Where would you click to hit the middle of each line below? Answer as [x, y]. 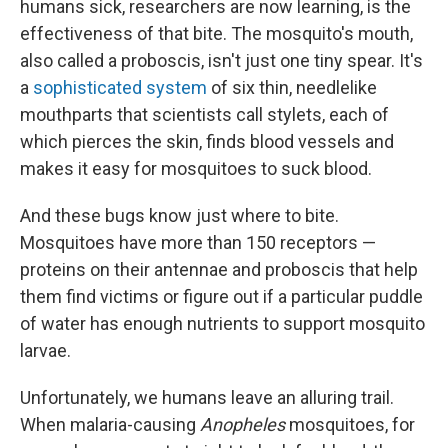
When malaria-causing [110, 424]
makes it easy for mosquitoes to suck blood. [196, 168]
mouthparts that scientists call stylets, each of [204, 114]
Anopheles [242, 424]
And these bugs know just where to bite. [179, 215]
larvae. [45, 350]
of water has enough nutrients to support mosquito [222, 323]
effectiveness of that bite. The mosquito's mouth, [216, 33]
